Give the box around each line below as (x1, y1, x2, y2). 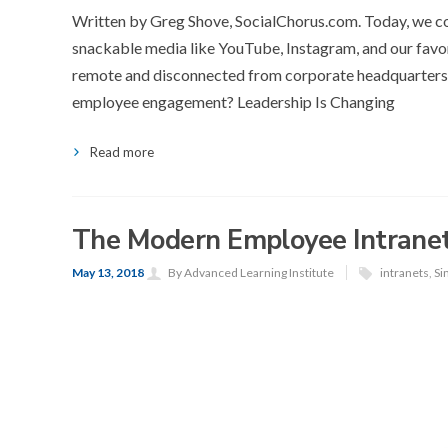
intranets (380, 265, 429, 280)
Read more (90, 144, 154, 160)
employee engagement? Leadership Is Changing (72, 92, 395, 111)
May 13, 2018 (72, 265, 146, 280)
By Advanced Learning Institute (168, 265, 334, 280)
